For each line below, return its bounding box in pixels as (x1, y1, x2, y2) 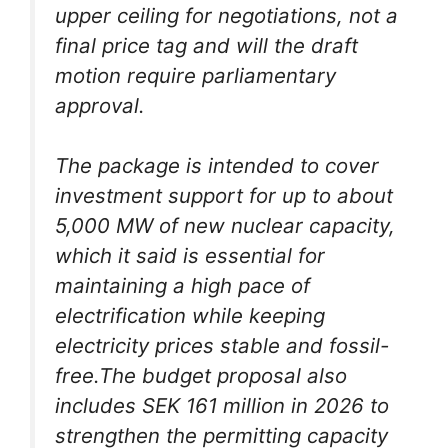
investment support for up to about (55, 183, 393, 209)
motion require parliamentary (55, 62, 336, 88)
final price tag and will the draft (55, 32, 358, 58)
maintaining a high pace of (55, 273, 310, 299)
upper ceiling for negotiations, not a (55, 2, 398, 28)
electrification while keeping (55, 303, 325, 329)
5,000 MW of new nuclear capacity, (55, 213, 395, 239)
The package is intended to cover (55, 153, 379, 179)
